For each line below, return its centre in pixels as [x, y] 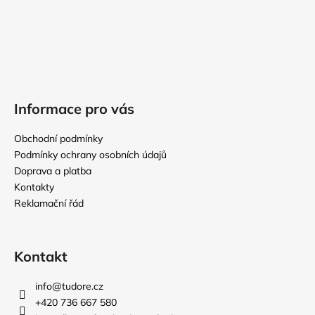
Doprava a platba [53, 171]
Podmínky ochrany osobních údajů [90, 155]
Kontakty [34, 187]
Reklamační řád [49, 204]
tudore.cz [83, 287]
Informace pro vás [74, 109]
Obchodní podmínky [58, 139]
